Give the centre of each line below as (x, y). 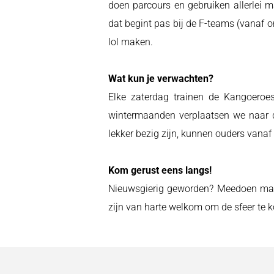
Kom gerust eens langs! (160, 170)
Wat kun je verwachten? (161, 79)
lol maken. (131, 42)
